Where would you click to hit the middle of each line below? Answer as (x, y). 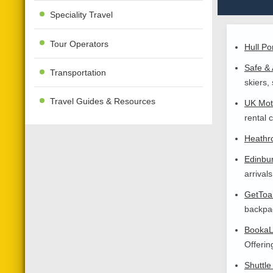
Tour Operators (80, 44)
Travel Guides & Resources (103, 101)
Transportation (78, 73)
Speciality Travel (82, 15)
